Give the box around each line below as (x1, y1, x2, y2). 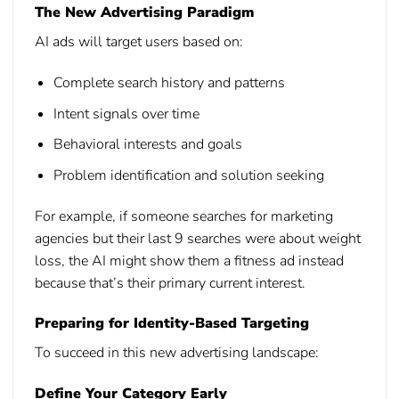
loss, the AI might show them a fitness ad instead (35, 250, 344, 271)
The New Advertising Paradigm (35, 3, 254, 23)
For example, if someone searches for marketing (35, 206, 333, 226)
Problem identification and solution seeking (53, 165, 324, 185)
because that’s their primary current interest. (35, 273, 305, 293)
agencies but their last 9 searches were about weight (35, 228, 361, 248)
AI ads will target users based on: (35, 32, 243, 53)
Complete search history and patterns (53, 72, 285, 93)
